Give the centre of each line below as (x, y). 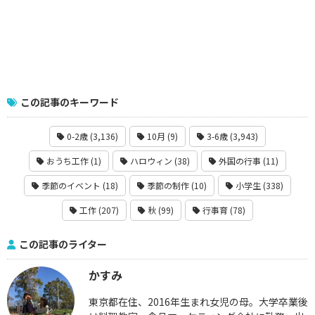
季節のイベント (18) (79, 186)
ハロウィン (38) (159, 161)
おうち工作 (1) (73, 161)
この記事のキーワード (70, 102)
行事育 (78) (223, 210)
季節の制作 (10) (176, 186)
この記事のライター (63, 244)
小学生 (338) (258, 186)
